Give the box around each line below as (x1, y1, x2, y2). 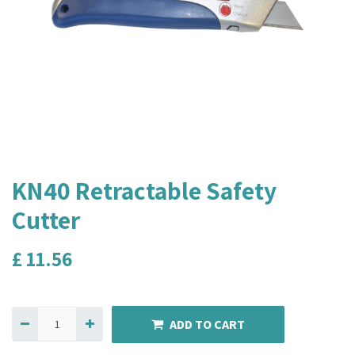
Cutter (12, 203, 80, 236)
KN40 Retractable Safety (12, 174, 277, 207)
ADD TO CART (169, 316, 245, 333)
